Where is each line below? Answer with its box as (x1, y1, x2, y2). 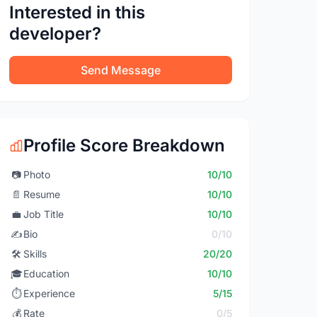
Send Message (81, 63, 161, 77)
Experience (23, 287, 76, 299)
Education (23, 267, 70, 279)
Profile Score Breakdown (23, 135, 226, 156)
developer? (9, 23, 102, 44)
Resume (23, 188, 61, 200)
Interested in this (9, 2, 146, 23)
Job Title (23, 208, 64, 220)
